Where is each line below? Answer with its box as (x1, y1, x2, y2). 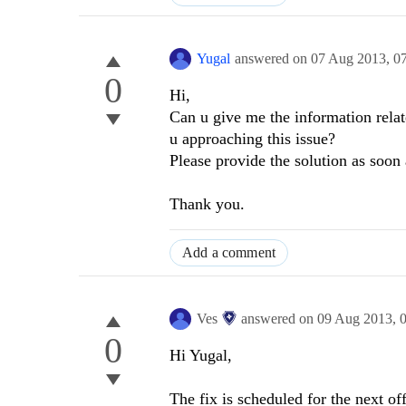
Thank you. (169, 195, 245, 214)
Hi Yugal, (169, 346, 232, 365)
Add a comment (182, 245, 276, 261)
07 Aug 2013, (311, 51, 393, 67)
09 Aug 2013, (317, 311, 400, 327)
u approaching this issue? (169, 130, 335, 149)
